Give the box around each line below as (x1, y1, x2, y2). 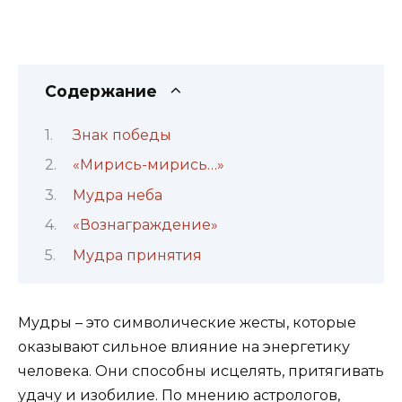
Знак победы (72, 126, 171, 144)
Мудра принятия (72, 246, 202, 264)
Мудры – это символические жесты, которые (18, 313, 356, 331)
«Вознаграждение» (72, 216, 218, 234)
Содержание (45, 81, 157, 100)
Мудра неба (72, 186, 162, 204)
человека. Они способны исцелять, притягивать (18, 362, 384, 380)
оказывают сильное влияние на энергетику (18, 337, 350, 355)
